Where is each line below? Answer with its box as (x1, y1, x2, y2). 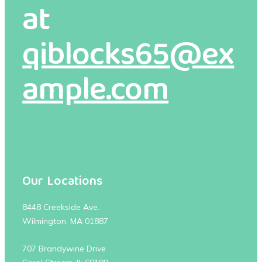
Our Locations (22, 171, 103, 194)
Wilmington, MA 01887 (22, 216, 109, 227)
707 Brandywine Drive (22, 243, 106, 254)
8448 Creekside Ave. (22, 202, 100, 213)
